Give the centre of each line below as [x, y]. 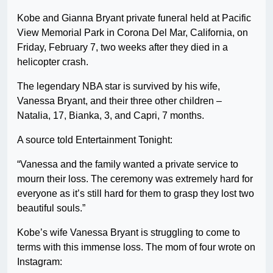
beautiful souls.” [51, 208]
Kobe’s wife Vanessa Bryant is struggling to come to [129, 233]
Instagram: [40, 262]
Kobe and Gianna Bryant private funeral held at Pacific [134, 18]
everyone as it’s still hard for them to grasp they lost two [136, 194]
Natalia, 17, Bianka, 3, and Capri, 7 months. [111, 116]
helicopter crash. [53, 62]
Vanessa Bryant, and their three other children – [119, 101]
